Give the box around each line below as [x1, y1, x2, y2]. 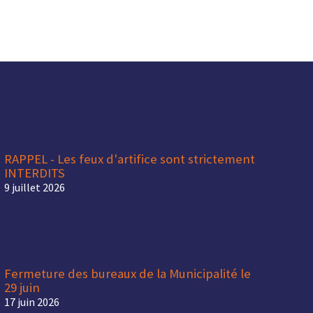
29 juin [4, 279, 41, 296]
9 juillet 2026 [4, 180, 66, 194]
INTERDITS [4, 163, 66, 181]
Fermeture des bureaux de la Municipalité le [4, 265, 252, 282]
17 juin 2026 [4, 295, 60, 310]
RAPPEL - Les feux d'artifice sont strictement [4, 150, 256, 167]
